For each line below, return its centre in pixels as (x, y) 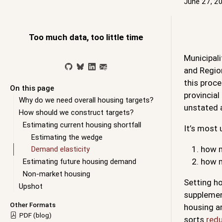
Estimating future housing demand (79, 162)
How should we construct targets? (76, 113)
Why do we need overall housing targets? (86, 100)
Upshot (30, 186)
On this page (32, 88)
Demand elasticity (61, 149)
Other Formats (33, 205)
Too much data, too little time (86, 37)
